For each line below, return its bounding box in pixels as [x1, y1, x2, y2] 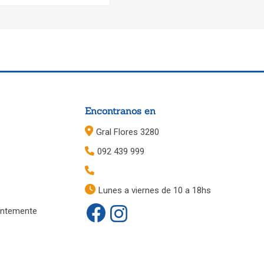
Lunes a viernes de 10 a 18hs [98, 185, 212, 196]
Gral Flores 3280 [95, 127, 159, 138]
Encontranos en [85, 105, 156, 117]
